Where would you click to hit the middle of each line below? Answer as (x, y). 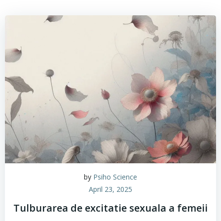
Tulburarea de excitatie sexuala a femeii (110, 208)
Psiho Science (115, 177)
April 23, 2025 (110, 189)
